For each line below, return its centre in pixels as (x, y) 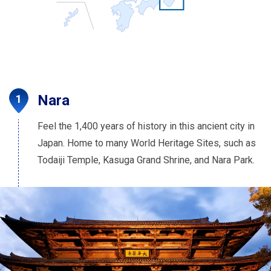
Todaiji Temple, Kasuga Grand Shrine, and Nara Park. (146, 160)
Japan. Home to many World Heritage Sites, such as (147, 143)
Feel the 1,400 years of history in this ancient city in (146, 126)
